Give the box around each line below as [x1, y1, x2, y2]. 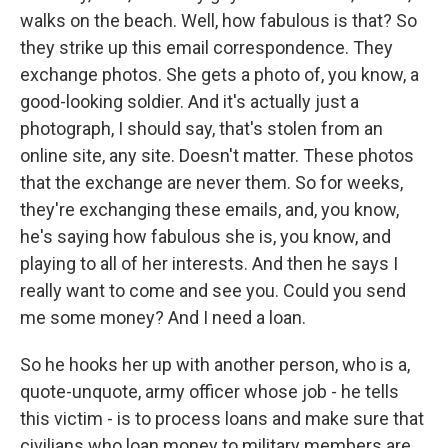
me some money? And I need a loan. [20, 307, 306, 328]
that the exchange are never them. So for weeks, [20, 172, 403, 193]
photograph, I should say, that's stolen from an [20, 118, 383, 139]
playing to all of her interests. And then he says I [20, 253, 398, 274]
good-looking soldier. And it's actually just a [20, 91, 359, 112]
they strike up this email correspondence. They [20, 37, 393, 58]
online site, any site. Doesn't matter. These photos [20, 145, 414, 166]
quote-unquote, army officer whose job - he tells [20, 381, 399, 402]
